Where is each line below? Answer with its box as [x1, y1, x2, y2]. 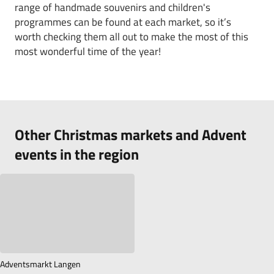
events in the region [15, 143, 139, 165]
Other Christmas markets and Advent [15, 124, 246, 146]
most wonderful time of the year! [15, 43, 161, 59]
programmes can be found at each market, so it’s [15, 14, 231, 30]
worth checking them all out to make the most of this [15, 29, 248, 45]
